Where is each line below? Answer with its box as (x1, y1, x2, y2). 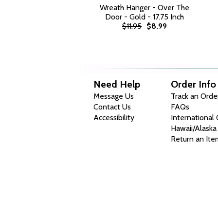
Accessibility (93, 113, 134, 122)
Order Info (171, 78, 217, 90)
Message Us (93, 91, 134, 101)
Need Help (93, 78, 140, 90)
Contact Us (93, 102, 131, 111)
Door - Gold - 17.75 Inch (105, 12, 184, 21)
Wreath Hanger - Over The (100, 3, 189, 12)
